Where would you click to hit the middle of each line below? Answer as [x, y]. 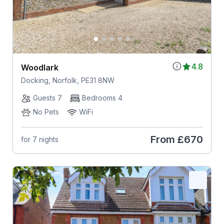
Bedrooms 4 [102, 97]
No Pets [46, 111]
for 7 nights [39, 139]
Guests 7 [47, 97]
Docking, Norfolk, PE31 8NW [67, 80]
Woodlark [39, 67]
